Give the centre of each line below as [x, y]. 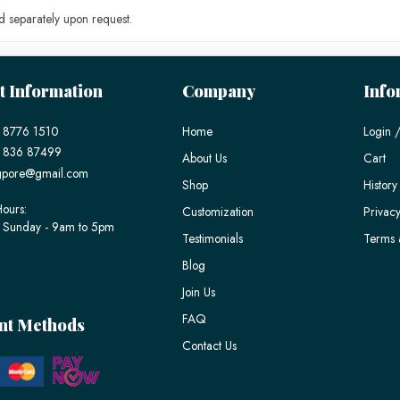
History [381, 185]
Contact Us [209, 346]
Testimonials [212, 238]
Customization [217, 212]
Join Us [198, 292]
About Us [204, 158]
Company [218, 91]
